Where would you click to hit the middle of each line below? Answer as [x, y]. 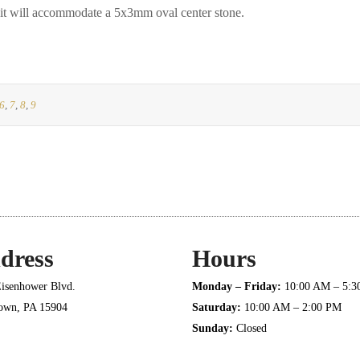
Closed [250, 328]
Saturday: [217, 307]
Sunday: [213, 328]
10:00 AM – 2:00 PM [291, 307]
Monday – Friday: [238, 286]
